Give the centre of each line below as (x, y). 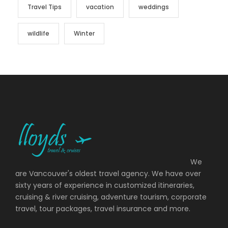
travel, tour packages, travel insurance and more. (103, 209)
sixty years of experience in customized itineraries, (105, 186)
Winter (84, 34)
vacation (100, 7)
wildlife (38, 34)
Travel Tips (45, 7)
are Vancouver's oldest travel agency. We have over (108, 174)
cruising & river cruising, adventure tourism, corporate (111, 197)
